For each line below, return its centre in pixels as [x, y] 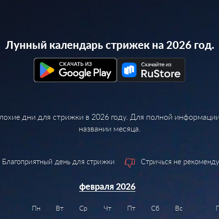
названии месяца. [109, 128]
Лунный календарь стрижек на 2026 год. [109, 45]
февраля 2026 [108, 187]
